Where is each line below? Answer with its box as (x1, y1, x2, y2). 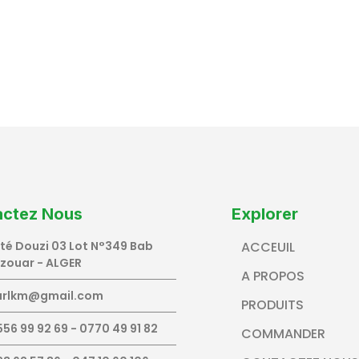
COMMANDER (240, 325, 325, 344)
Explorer (231, 204, 298, 224)
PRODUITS (240, 296, 304, 315)
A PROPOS (240, 267, 305, 286)
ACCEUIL (240, 238, 295, 257)
